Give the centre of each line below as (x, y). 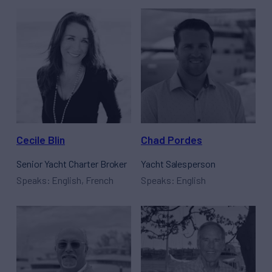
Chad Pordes (172, 140)
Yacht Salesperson (178, 163)
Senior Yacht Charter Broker (72, 163)
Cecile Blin (41, 140)
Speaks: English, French (65, 180)
